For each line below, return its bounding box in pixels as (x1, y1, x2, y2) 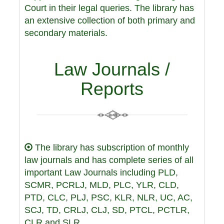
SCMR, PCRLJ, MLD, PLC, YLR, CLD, (24, 180, 179, 190)
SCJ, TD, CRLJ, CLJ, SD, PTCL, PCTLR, (24, 205, 189, 215)
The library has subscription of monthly (32, 142, 189, 152)
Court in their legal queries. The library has (24, 3, 194, 13)
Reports (80, 78, 143, 99)
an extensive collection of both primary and (24, 15, 195, 25)
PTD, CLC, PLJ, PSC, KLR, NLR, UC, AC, (24, 192, 192, 202)
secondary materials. (24, 28, 107, 38)
